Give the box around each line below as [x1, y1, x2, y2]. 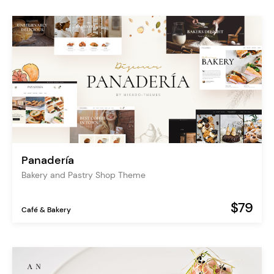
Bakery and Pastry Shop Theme [21, 169, 146, 180]
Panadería [21, 152, 74, 168]
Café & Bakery [21, 204, 71, 215]
